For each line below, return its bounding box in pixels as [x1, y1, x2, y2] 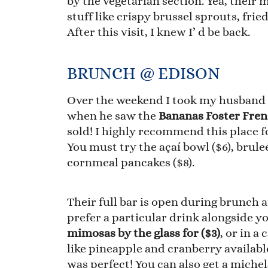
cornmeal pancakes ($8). [67, 156, 194, 170]
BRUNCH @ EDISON [67, 64, 220, 84]
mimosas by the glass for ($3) [67, 226, 220, 240]
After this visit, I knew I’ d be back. [67, 25, 250, 39]
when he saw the [67, 109, 159, 123]
